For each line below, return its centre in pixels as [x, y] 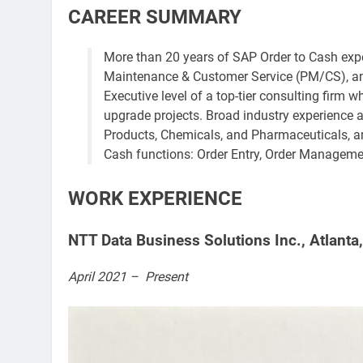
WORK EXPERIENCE [155, 198]
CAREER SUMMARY [155, 17]
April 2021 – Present [128, 276]
